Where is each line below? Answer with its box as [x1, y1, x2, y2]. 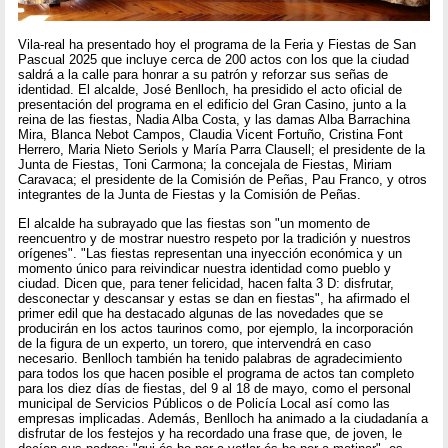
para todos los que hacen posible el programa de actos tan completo [18, 365, 415, 381]
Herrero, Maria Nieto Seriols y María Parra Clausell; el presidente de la [18, 142, 426, 158]
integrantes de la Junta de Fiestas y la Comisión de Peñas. [18, 187, 362, 203]
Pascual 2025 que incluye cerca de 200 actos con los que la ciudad [18, 52, 410, 68]
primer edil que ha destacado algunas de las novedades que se [18, 305, 384, 321]
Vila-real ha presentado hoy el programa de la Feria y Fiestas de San [18, 37, 417, 53]
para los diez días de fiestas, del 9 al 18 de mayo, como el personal [18, 380, 412, 396]
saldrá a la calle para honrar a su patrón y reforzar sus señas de [18, 67, 389, 83]
